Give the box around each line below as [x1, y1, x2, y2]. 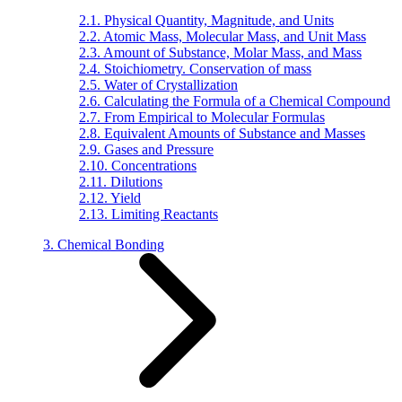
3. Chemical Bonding [43, 237, 164, 252]
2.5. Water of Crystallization [79, 77, 238, 92]
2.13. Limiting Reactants [79, 206, 218, 222]
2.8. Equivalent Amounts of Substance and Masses [79, 126, 365, 141]
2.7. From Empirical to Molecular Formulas [79, 109, 325, 125]
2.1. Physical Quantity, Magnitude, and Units [79, 13, 334, 28]
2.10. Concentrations [79, 158, 197, 173]
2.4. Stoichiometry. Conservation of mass [79, 61, 311, 76]
